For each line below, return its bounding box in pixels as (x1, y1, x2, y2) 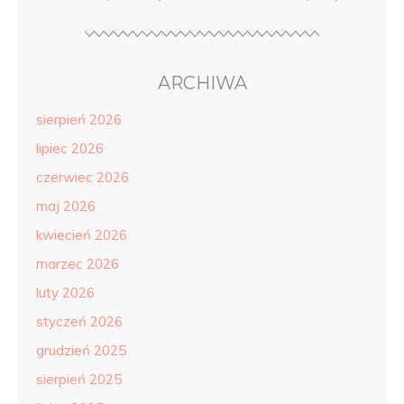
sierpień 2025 (36, 371, 122, 388)
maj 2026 (36, 197, 96, 215)
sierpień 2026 (36, 111, 122, 128)
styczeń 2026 (36, 313, 123, 330)
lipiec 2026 (36, 140, 104, 157)
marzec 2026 (36, 255, 119, 272)
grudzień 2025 (36, 342, 126, 359)
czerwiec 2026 (36, 169, 129, 186)
